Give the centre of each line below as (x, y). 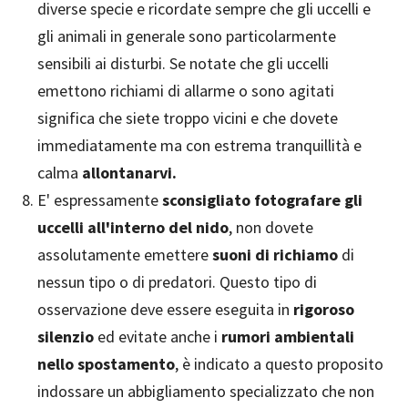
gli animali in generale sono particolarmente (187, 36)
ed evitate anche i (158, 337)
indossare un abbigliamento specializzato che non (206, 391)
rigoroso (324, 309)
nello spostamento (106, 364)
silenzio (66, 337)
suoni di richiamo (275, 255)
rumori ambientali (288, 337)
